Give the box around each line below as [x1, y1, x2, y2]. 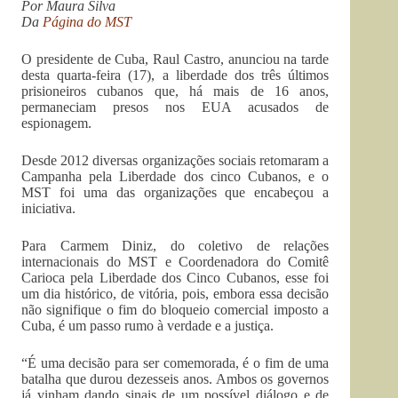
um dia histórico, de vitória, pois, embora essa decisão [21, 286, 330, 301]
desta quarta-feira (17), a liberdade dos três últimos [21, 68, 330, 83]
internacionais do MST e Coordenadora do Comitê [21, 254, 330, 269]
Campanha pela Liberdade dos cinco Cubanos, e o [21, 169, 330, 184]
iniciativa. [21, 201, 76, 216]
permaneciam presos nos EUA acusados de [21, 99, 330, 115]
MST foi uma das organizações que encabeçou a [21, 185, 330, 200]
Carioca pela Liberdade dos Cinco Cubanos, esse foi [21, 270, 330, 285]
